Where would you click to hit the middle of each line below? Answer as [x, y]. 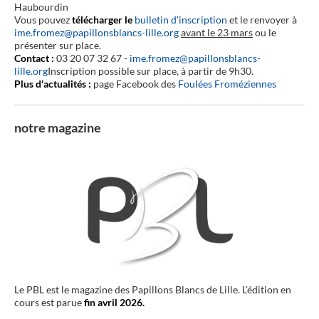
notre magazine [58, 127]
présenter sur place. [58, 45]
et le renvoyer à [263, 19]
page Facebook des [135, 83]
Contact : [35, 58]
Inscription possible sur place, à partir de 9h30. [151, 70]
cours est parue [49, 302]
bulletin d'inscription [181, 19]
